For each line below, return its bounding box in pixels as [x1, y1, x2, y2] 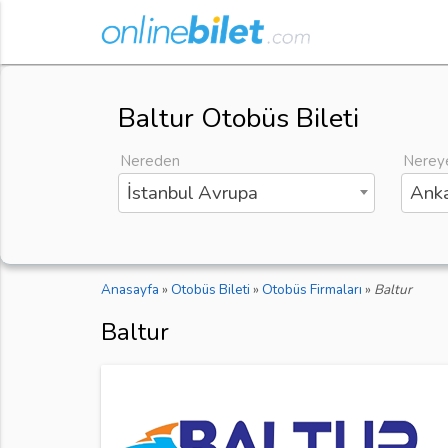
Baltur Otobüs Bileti [117, 100, 359, 138]
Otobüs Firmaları [261, 280, 362, 300]
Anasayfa [100, 280, 159, 300]
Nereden [119, 151, 180, 172]
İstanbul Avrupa [126, 180, 258, 207]
